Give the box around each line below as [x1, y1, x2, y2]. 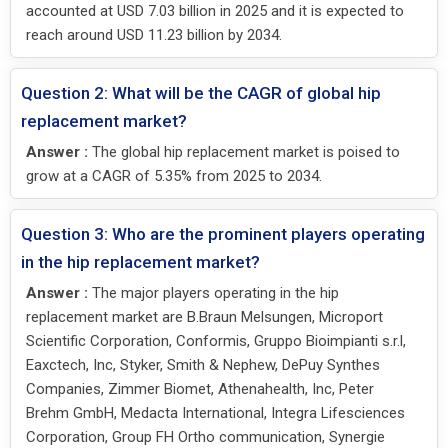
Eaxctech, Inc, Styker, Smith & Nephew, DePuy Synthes [26, 355, 380, 374]
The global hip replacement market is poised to [88, 142, 400, 161]
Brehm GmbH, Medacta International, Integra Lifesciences [26, 403, 405, 422]
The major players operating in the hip [88, 283, 339, 302]
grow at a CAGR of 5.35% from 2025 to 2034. [26, 166, 322, 185]
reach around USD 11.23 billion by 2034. [26, 25, 282, 44]
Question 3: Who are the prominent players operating [21, 223, 425, 244]
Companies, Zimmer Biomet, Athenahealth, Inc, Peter [26, 379, 374, 398]
